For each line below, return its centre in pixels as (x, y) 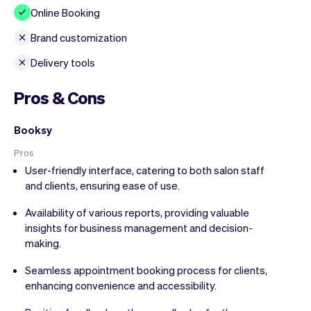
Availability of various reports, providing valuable (137, 212)
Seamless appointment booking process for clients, (146, 270)
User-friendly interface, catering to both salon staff (145, 170)
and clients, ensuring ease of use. (102, 185)
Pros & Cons (60, 97)
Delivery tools (63, 62)
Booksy (33, 129)
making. (43, 243)
